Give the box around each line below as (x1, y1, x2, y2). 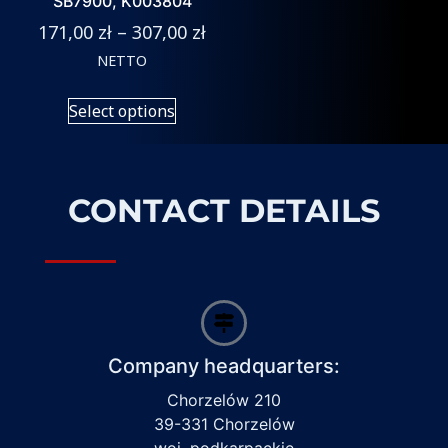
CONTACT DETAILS (68, 190, 380, 230)
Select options (69, 100, 175, 122)
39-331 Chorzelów (153, 413, 295, 434)
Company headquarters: (108, 353, 340, 378)
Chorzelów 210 (167, 389, 281, 410)
